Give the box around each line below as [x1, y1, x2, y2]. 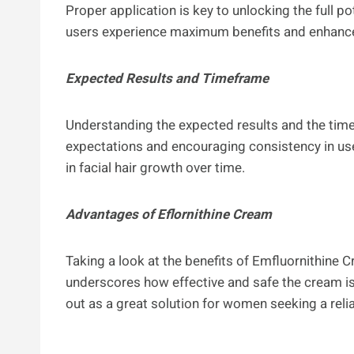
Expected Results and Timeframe [66, 68, 269, 88]
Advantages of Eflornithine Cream [66, 204, 272, 224]
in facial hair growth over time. [66, 157, 245, 178]
